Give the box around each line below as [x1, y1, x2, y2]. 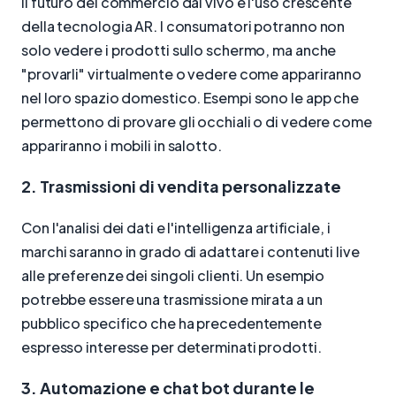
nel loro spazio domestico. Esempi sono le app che [21, 88, 360, 107]
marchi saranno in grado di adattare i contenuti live [21, 241, 360, 261]
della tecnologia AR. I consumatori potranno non [21, 16, 346, 35]
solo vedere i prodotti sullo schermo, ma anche [21, 40, 337, 59]
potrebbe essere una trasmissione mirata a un [21, 289, 323, 308]
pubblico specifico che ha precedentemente [21, 313, 322, 332]
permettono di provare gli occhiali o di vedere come [21, 111, 372, 131]
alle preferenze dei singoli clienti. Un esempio [21, 265, 325, 285]
